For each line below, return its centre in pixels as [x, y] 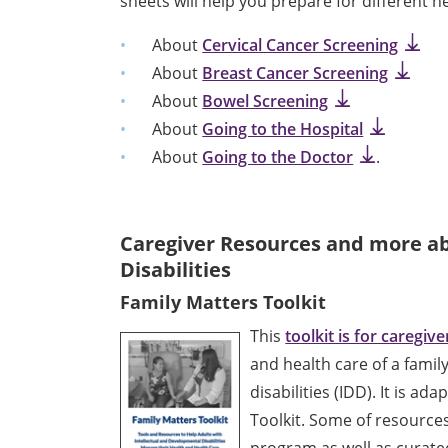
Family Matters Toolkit [223, 301]
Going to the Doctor [278, 156]
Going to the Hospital [283, 128]
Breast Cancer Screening [295, 72]
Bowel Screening [265, 100]
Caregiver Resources [221, 243]
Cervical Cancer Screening [300, 44]
